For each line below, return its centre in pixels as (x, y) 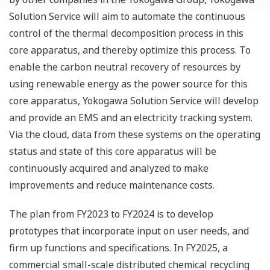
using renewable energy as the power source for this (128, 84)
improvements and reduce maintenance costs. (112, 185)
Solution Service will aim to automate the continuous (127, 17)
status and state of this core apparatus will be (113, 152)
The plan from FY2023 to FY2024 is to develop (111, 214)
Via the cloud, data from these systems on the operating (135, 135)
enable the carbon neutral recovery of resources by (125, 67)
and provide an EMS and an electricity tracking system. (131, 118)
